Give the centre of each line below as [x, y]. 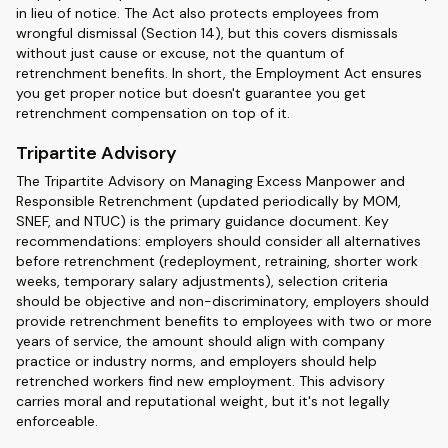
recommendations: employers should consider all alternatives [218, 241]
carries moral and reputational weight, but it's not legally [203, 401]
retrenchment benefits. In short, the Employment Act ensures [219, 73]
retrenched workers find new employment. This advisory [200, 381]
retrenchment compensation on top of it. [153, 113]
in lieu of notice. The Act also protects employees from [197, 13]
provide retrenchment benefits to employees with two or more [224, 321]
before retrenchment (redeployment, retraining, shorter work [217, 261]
